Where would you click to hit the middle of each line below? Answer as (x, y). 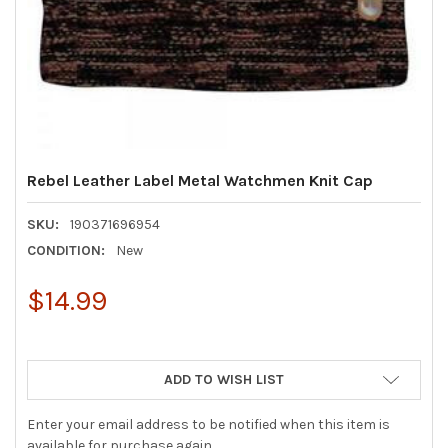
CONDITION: (66, 250)
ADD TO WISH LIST (224, 379)
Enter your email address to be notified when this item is (209, 424)
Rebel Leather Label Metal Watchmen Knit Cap (200, 180)
